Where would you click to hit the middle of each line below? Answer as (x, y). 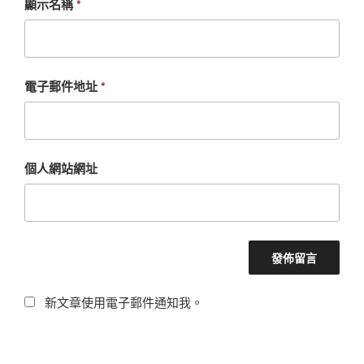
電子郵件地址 (63, 86)
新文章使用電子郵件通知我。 (123, 302)
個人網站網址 (61, 168)
